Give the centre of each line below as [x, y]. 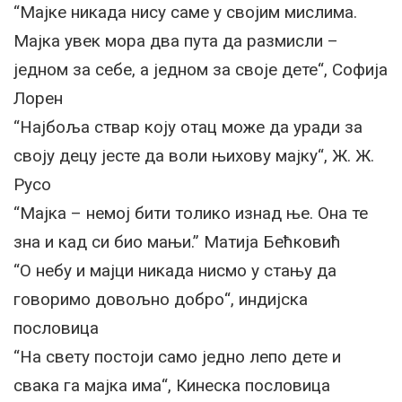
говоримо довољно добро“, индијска [161, 299]
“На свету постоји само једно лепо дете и [177, 356]
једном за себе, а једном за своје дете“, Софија [201, 69]
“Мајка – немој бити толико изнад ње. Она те [191, 213]
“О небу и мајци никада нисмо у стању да [175, 270]
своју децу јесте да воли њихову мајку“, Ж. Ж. [194, 155]
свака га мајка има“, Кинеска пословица [172, 385]
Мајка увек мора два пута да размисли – [176, 40]
